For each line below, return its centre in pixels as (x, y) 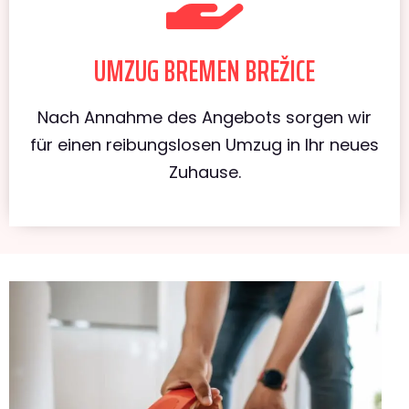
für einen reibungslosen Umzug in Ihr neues (204, 144)
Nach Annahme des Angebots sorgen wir (204, 117)
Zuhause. (204, 172)
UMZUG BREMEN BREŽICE (204, 71)
